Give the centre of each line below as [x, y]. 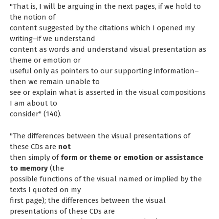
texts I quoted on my [45, 189]
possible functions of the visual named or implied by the [106, 179]
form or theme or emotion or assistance [132, 157]
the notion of [33, 17]
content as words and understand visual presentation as [108, 50]
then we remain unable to [55, 82]
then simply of [35, 157]
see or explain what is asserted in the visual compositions [108, 93]
